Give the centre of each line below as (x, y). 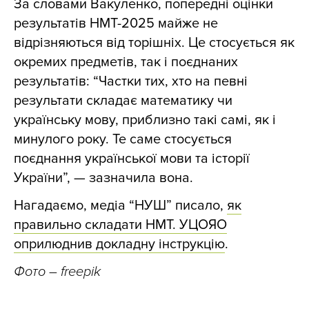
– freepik (75, 271)
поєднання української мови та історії (132, 158)
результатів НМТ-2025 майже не (116, 23)
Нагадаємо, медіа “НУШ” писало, (120, 205)
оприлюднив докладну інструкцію (119, 244)
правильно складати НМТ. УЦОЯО (120, 225)
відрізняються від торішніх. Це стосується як (154, 42)
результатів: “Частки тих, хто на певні (131, 81)
